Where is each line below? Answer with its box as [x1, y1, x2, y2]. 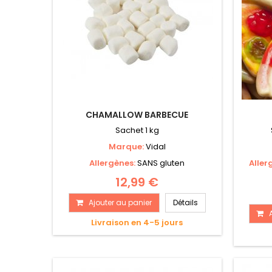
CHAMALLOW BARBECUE [86, 109, 189, 121]
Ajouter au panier [88, 197, 152, 208]
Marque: [108, 141, 146, 153]
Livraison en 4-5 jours [91, 217, 183, 229]
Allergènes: [89, 157, 138, 169]
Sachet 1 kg [115, 124, 159, 137]
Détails [172, 197, 198, 208]
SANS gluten [137, 157, 185, 169]
